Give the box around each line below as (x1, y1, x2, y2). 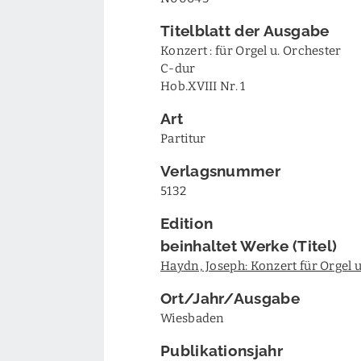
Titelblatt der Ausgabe (160, 19, 330, 39)
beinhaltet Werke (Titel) (160, 234, 338, 255)
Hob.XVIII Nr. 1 (160, 77, 246, 93)
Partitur (160, 130, 206, 146)
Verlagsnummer (160, 160, 280, 180)
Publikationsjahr (160, 339, 283, 359)
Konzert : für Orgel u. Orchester (160, 42, 342, 58)
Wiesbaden (160, 309, 225, 326)
